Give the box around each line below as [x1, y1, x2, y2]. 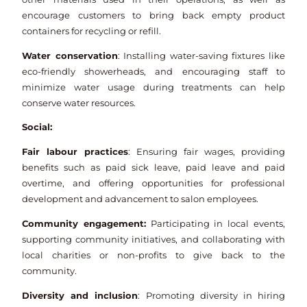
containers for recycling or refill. [22, 25, 162, 36]
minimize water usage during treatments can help [22, 82, 285, 93]
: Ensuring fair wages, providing [128, 147, 285, 158]
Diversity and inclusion [22, 290, 138, 301]
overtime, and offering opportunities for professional [22, 178, 285, 189]
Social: [22, 122, 53, 133]
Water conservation [22, 50, 118, 61]
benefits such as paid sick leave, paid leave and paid [22, 162, 285, 173]
